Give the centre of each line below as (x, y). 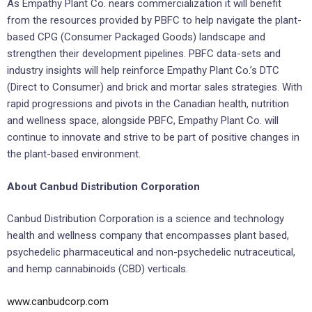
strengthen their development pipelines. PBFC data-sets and (144, 54)
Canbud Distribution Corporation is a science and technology (146, 219)
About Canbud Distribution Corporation (103, 186)
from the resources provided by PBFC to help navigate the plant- (154, 21)
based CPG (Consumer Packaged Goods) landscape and (136, 37)
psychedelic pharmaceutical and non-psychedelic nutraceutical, (151, 252)
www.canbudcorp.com (58, 301)
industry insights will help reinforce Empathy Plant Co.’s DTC (143, 71)
